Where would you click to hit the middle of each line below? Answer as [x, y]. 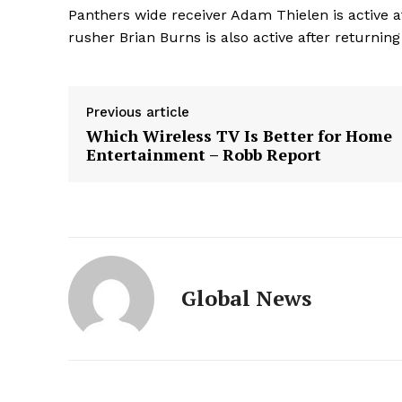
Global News [246, 298]
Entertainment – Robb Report [204, 155]
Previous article [138, 113]
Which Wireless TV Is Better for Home [239, 136]
